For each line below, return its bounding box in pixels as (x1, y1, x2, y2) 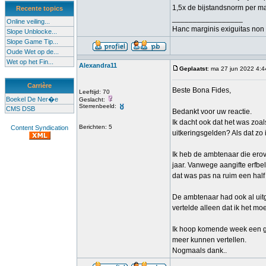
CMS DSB (6, 105, 35, 112)
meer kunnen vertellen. (172, 236, 246, 244)
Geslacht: (79, 96, 107, 103)
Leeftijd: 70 (79, 88, 110, 95)
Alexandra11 (79, 62, 117, 69)
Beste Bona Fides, (172, 86, 231, 94)
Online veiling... (7, 18, 50, 25)
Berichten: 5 (79, 123, 112, 130)
